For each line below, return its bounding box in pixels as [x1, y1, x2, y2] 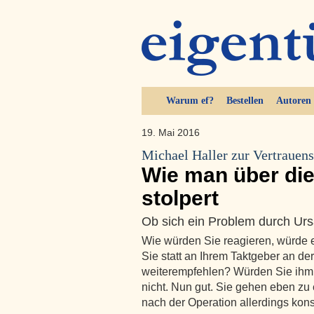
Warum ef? [165, 95, 214, 106]
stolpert [142, 186, 219, 210]
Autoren [275, 95, 311, 106]
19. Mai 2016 [142, 127, 203, 138]
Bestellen [226, 95, 264, 106]
